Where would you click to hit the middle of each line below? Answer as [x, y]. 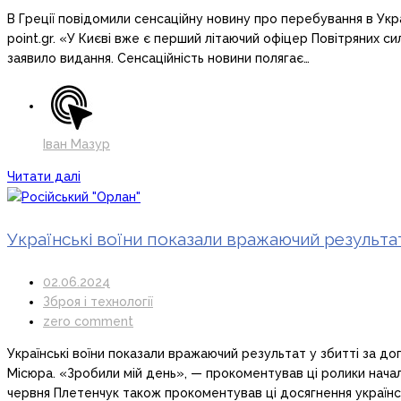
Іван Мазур [77, 144]
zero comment [88, 321]
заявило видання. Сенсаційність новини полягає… [158, 58]
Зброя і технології [98, 301]
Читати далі [44, 176]
